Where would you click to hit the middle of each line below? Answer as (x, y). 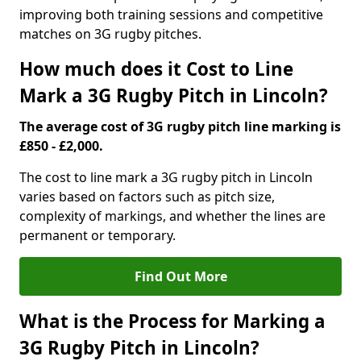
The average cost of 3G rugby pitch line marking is (180, 127)
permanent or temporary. (98, 235)
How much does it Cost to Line (156, 69)
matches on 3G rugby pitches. (110, 34)
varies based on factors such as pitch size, (147, 197)
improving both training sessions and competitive (171, 15)
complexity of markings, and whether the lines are (172, 216)
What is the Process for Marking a (172, 321)
